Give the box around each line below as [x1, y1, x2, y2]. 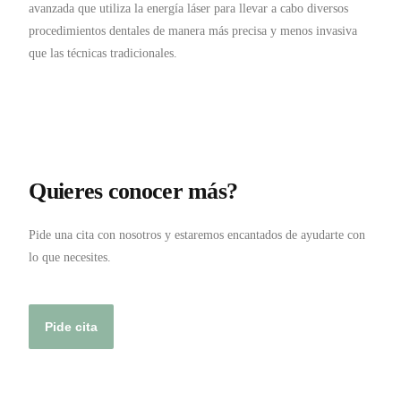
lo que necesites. [29, 251, 112, 264]
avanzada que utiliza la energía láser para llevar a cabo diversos [29, 2, 349, 15]
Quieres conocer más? [29, 178, 238, 204]
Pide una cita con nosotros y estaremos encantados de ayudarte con [29, 228, 366, 242]
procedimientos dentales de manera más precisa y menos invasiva [29, 24, 358, 38]
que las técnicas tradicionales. [29, 47, 178, 60]
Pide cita [45, 320, 98, 334]
